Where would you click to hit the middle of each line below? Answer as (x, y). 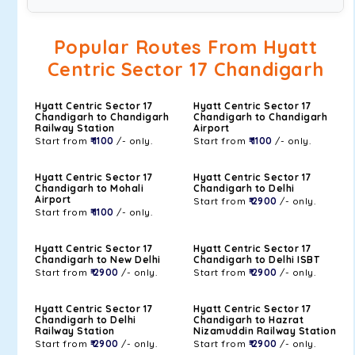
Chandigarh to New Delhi (98, 260)
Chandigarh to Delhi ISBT (256, 260)
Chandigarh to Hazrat (248, 320)
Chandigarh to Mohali (89, 188)
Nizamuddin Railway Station (265, 331)
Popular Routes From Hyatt (185, 47)
